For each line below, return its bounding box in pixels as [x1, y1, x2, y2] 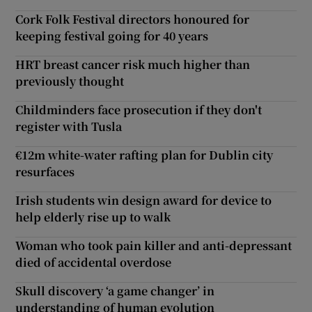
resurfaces [15, 164, 75, 180]
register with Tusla [15, 118, 123, 135]
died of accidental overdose [15, 254, 172, 271]
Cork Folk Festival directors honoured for [15, 11, 250, 28]
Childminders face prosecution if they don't [15, 102, 263, 118]
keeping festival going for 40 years [15, 28, 209, 45]
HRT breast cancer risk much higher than [15, 56, 251, 73]
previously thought [15, 73, 125, 90]
